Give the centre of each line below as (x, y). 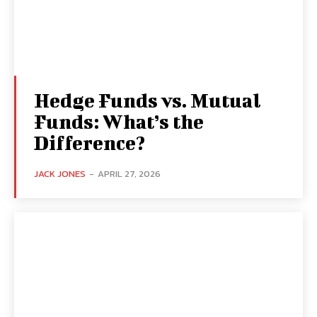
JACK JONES (60, 174)
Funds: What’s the (119, 121)
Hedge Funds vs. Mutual (148, 100)
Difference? (90, 143)
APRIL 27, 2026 (129, 174)
